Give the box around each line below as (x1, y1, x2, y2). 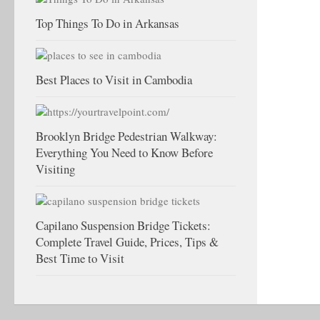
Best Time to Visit (36, 250, 124, 266)
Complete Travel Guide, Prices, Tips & (36, 234, 219, 250)
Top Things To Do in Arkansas (36, 15, 179, 31)
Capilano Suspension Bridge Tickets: (36, 217, 211, 234)
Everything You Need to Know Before (36, 144, 213, 161)
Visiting (36, 161, 75, 177)
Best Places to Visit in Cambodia (36, 71, 192, 88)
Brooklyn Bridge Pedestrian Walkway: (36, 128, 217, 144)
